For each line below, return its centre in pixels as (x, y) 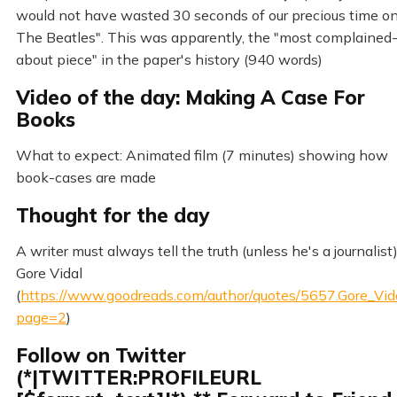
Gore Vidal (49, 272)
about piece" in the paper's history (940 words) (169, 59)
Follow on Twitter (101, 355)
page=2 (41, 317)
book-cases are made (86, 177)
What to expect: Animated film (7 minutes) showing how (202, 155)
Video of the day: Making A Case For (190, 97)
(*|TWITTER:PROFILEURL (138, 377)
